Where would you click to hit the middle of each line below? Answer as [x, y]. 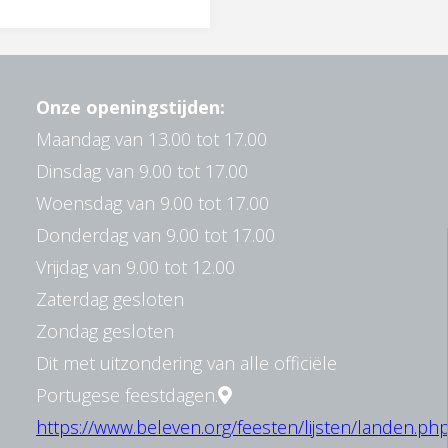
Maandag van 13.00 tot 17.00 [151, 138]
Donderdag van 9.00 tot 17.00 [155, 234]
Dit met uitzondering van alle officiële [186, 362]
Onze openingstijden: [130, 106]
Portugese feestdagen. [126, 394]
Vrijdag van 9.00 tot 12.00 [135, 266]
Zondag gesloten [104, 330]
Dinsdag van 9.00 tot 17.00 [141, 170]
